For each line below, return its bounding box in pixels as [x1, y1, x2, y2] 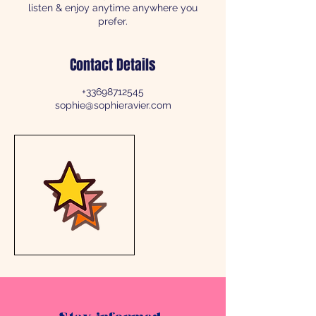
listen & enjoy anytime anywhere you [28, 1, 197, 13]
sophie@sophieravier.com [54, 99, 171, 111]
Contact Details [70, 54, 156, 75]
